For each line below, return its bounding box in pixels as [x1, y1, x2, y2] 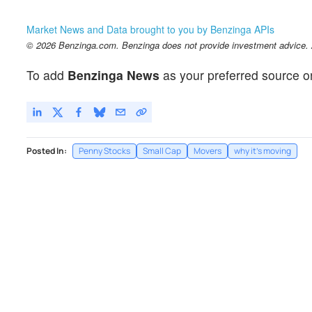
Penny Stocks [79, 144, 130, 157]
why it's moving [234, 144, 291, 157]
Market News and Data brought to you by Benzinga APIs [26, 22, 274, 36]
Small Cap [143, 144, 181, 157]
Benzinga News [68, 65, 159, 84]
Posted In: [26, 144, 67, 157]
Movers [194, 144, 221, 157]
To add [26, 65, 68, 84]
